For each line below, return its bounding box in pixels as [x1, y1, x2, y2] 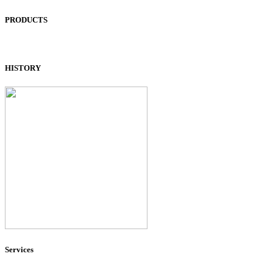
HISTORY [5, 63, 41, 73]
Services [5, 244, 34, 254]
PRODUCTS [5, 15, 48, 25]
